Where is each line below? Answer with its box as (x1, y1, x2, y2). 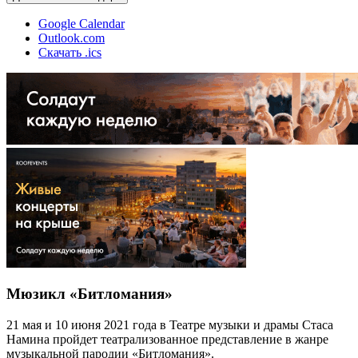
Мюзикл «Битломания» (6, 285, 173, 303)
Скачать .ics (38, 45, 101, 59)
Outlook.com (38, 30, 105, 45)
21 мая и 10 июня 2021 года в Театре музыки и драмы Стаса (6, 317, 333, 332)
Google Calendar (38, 16, 125, 30)
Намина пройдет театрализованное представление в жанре (6, 332, 328, 346)
